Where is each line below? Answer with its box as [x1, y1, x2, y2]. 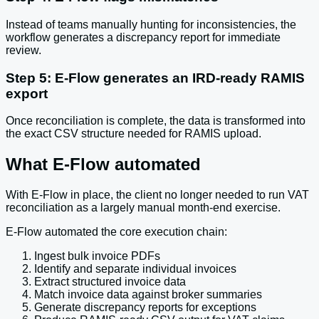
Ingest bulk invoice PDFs [34, 250, 160, 263]
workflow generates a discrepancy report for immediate [6, 31, 281, 43]
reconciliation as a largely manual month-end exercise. [6, 202, 281, 214]
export [6, 85, 48, 101]
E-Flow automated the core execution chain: [6, 226, 227, 239]
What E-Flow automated [6, 155, 201, 174]
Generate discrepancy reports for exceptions [34, 301, 256, 314]
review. [6, 43, 41, 56]
